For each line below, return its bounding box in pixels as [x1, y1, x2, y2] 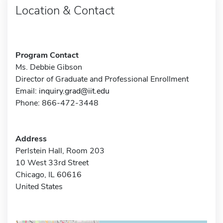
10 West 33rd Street [15, 157, 89, 168]
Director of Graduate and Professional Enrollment [15, 73, 189, 85]
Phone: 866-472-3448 [15, 97, 99, 109]
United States [15, 181, 63, 192]
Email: [15, 85, 39, 97]
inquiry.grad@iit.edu [39, 85, 110, 97]
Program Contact [15, 49, 79, 61]
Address [15, 133, 47, 144]
